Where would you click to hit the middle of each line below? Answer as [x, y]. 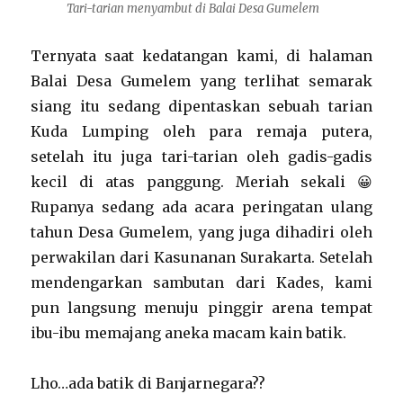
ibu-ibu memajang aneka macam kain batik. [189, 333]
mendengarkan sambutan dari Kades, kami [201, 282]
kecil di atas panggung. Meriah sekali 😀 [201, 182]
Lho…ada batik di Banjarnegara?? [148, 383]
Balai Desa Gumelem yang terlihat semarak [201, 81]
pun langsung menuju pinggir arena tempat [201, 308]
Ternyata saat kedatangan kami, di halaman [201, 56]
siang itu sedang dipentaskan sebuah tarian [201, 106]
